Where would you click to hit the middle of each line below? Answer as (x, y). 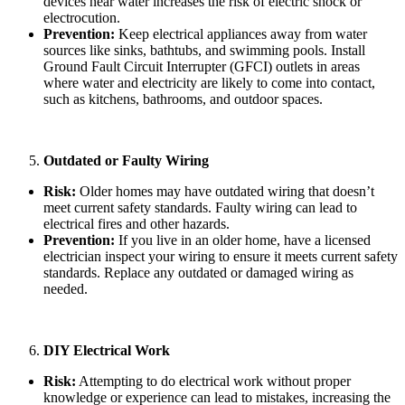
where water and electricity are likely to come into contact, (209, 82)
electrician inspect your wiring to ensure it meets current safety (221, 256)
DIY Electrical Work (107, 350)
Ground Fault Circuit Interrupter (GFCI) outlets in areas (202, 66)
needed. (66, 288)
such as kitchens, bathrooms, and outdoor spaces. (183, 99)
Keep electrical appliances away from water (241, 33)
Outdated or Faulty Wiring (126, 160)
